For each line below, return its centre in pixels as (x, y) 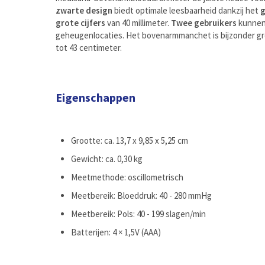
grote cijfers (81, 22)
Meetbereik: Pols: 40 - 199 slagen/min (138, 214)
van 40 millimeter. (138, 22)
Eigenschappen (96, 97)
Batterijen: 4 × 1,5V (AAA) (116, 232)
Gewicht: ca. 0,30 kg (106, 159)
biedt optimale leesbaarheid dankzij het (187, 10)
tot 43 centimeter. (89, 47)
